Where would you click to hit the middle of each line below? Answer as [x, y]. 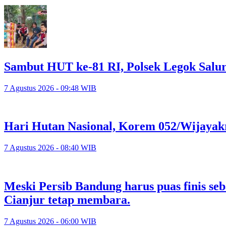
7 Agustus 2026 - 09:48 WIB [50, 88]
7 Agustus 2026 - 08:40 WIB [50, 148]
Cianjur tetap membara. [67, 200]
